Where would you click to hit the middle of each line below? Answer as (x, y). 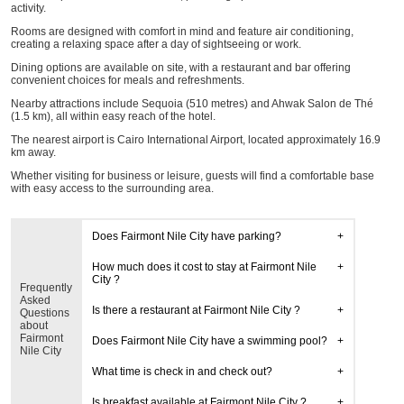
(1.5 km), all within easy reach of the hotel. (113, 116)
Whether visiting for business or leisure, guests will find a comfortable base (192, 176)
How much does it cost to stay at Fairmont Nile (204, 267)
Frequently (46, 288)
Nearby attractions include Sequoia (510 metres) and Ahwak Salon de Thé (192, 104)
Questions (44, 313)
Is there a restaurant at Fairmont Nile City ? (196, 310)
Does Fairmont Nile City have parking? (186, 236)
